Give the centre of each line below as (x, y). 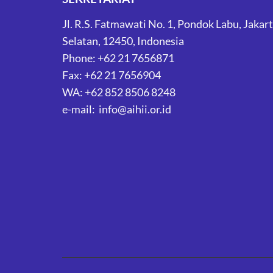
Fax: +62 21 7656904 (112, 75)
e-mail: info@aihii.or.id (117, 109)
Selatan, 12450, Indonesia (123, 41)
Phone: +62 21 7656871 (118, 58)
